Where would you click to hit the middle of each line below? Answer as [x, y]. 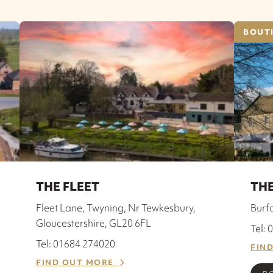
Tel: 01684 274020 [76, 243]
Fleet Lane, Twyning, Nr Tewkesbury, [116, 207]
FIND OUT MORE [78, 262]
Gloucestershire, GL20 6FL [94, 223]
